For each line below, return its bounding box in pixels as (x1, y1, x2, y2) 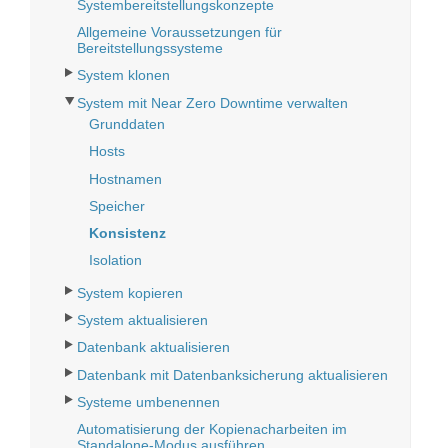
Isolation (89, 252, 143, 269)
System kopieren (77, 284, 184, 301)
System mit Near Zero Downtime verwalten (77, 94, 349, 111)
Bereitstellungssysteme (77, 40, 224, 57)
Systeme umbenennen (77, 393, 221, 410)
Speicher (89, 197, 146, 214)
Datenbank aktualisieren (77, 339, 231, 356)
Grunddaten (89, 116, 166, 133)
